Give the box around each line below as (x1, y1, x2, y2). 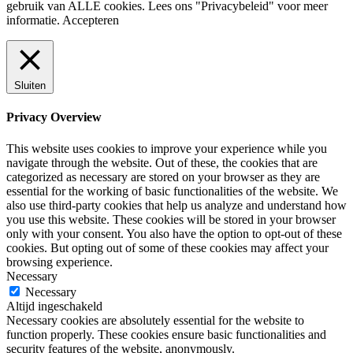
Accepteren (62, 13, 119, 28)
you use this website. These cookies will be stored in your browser (6, 212, 336, 226)
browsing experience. (6, 255, 113, 269)
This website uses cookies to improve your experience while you (6, 141, 327, 155)
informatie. (6, 13, 62, 28)
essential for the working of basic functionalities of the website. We (6, 184, 338, 198)
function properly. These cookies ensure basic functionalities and (6, 327, 326, 341)
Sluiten (14, 80, 46, 92)
